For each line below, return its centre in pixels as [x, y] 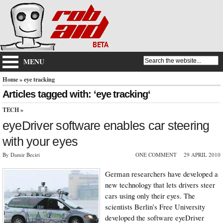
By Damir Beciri [21, 154]
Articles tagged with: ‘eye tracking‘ [77, 94]
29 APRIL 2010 [202, 154]
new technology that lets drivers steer [160, 184]
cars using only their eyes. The [150, 195]
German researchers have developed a [162, 173]
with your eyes [40, 141]
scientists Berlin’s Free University [155, 206]
